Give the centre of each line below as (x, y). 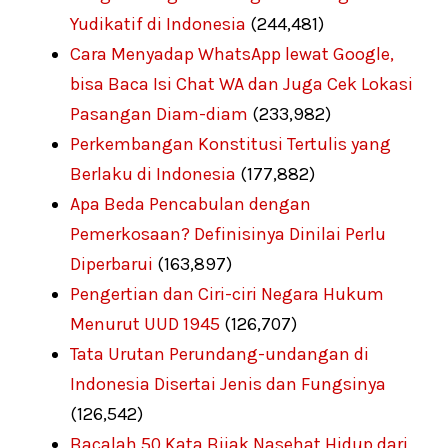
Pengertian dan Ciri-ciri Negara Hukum (227, 294)
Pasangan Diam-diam (159, 114)
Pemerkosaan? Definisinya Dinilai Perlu (228, 234)
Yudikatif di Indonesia (158, 24)
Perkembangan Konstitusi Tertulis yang (230, 144)
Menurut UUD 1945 (145, 324)
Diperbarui (111, 264)
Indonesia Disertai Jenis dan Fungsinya (228, 384)
